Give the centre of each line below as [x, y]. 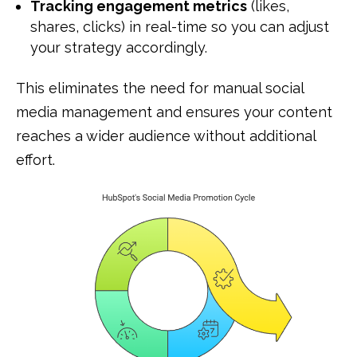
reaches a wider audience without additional [166, 136]
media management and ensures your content [174, 112]
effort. [35, 160]
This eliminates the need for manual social [160, 88]
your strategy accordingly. [119, 48]
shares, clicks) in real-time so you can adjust [180, 27]
